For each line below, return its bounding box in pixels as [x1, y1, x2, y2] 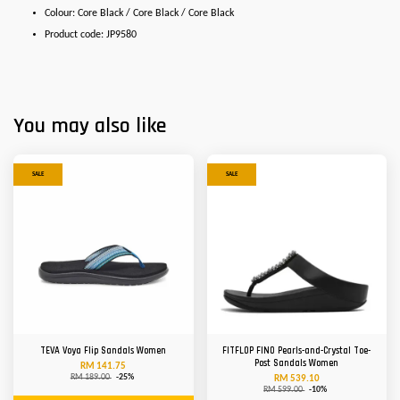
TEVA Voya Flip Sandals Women [40, 345, 167, 358]
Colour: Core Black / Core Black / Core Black [45, 7, 234, 19]
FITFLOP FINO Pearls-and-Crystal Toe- [222, 345, 371, 358]
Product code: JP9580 [45, 29, 137, 41]
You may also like [13, 112, 166, 140]
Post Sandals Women [254, 357, 339, 371]
